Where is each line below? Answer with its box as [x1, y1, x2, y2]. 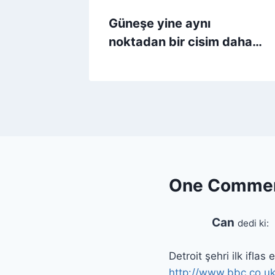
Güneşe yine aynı [109, 16, 211, 31]
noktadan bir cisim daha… [109, 34, 262, 50]
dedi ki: [238, 217, 269, 230]
